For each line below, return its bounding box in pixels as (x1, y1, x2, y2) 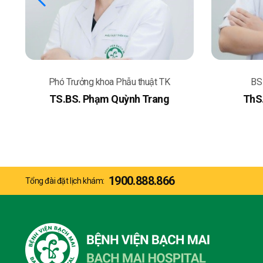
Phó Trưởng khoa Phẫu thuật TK (48, 76, 170, 88)
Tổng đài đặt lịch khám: (25, 176, 104, 186)
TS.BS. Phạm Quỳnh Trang (49, 93, 170, 106)
